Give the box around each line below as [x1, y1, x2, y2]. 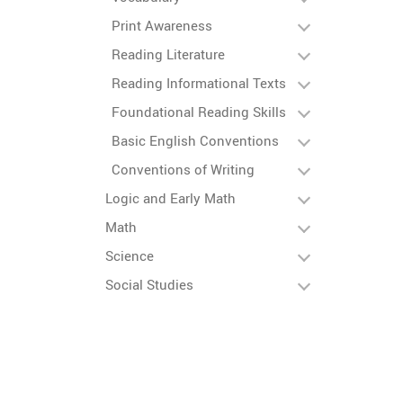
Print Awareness [112, 16, 212, 34]
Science [105, 246, 154, 264]
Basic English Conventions [112, 131, 279, 149]
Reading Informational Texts [112, 74, 286, 92]
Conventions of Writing [112, 160, 255, 178]
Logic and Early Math [105, 189, 236, 207]
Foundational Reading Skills [112, 103, 286, 121]
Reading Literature [112, 45, 225, 63]
